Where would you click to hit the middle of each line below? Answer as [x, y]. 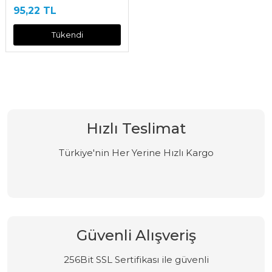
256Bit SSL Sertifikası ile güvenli [136, 260]
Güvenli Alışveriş [136, 235]
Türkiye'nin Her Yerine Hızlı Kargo [136, 153]
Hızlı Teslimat [136, 128]
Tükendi [67, 35]
